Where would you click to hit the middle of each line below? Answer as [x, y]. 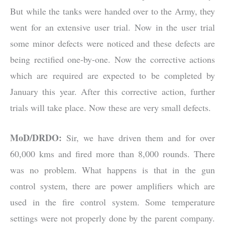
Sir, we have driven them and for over [138, 138]
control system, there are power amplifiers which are [113, 186]
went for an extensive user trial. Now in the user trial [113, 27]
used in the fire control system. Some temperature [113, 202]
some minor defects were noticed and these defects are [113, 43]
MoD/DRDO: [36, 138]
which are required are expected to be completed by [113, 75]
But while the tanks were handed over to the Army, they [113, 11]
